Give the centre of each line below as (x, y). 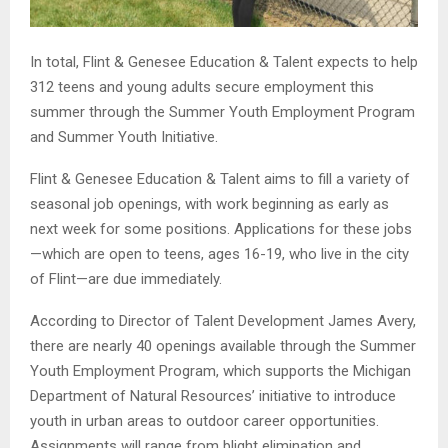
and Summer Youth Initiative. (124, 136)
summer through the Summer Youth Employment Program (222, 111)
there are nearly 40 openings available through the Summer (223, 345)
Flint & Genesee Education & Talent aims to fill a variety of (220, 178)
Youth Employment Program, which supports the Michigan (220, 370)
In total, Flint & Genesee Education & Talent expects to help (224, 61)
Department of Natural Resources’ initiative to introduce (213, 395)
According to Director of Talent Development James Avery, (223, 320)
